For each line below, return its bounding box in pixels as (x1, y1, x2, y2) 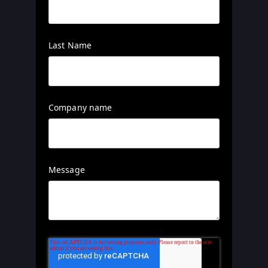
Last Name (48, 39, 92, 51)
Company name (48, 101, 112, 113)
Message (48, 163, 85, 175)
